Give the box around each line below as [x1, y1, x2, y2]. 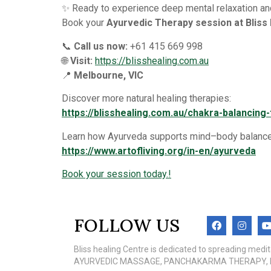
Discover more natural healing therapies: [62, 93, 231, 105]
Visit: [70, 54, 93, 67]
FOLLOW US [74, 214, 180, 237]
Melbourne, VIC [74, 69, 143, 81]
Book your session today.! [62, 168, 171, 180]
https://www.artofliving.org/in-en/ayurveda [62, 145, 256, 157]
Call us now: [74, 40, 128, 52]
